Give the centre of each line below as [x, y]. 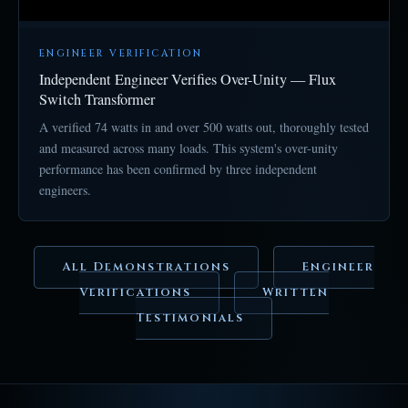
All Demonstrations [146, 267]
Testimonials [190, 318]
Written [296, 292]
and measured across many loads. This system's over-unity [189, 148]
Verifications [135, 292]
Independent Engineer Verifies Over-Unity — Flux [188, 79]
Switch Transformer [97, 99]
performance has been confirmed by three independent [178, 168]
